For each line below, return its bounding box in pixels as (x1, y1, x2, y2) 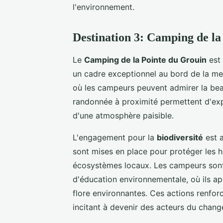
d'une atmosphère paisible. (73, 110, 174, 120)
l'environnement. (73, 1, 134, 12)
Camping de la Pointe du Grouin (84, 54, 207, 65)
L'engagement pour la (73, 132, 157, 142)
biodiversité (157, 132, 203, 142)
